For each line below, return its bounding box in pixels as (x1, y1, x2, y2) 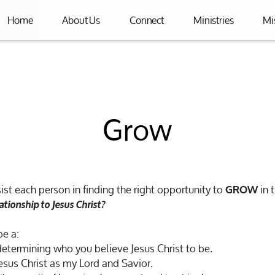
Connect (130, 9, 164, 31)
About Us (62, 9, 101, 31)
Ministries (193, 9, 234, 31)
